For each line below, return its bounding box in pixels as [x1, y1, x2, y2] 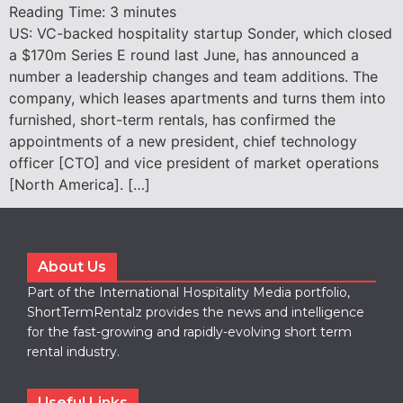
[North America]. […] [9, 175, 150, 193]
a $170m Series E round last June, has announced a [9, 45, 359, 64]
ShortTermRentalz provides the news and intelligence [27, 304, 364, 321]
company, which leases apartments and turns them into [9, 88, 386, 107]
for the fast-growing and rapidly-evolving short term [27, 324, 352, 341]
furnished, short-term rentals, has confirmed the [9, 110, 336, 129]
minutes [123, 2, 176, 21]
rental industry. [27, 344, 120, 361]
